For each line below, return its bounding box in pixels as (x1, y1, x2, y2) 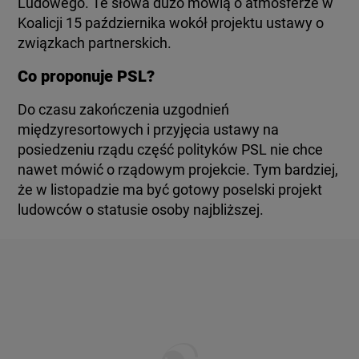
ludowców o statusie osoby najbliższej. (18, 201, 264, 218)
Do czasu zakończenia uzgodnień (18, 101, 230, 118)
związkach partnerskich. (18, 34, 172, 51)
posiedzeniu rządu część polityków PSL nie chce (18, 141, 324, 158)
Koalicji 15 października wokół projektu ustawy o (18, 14, 325, 31)
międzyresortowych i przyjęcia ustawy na (18, 121, 280, 138)
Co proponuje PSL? (18, 67, 155, 86)
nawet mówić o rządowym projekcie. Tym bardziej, (18, 161, 339, 178)
